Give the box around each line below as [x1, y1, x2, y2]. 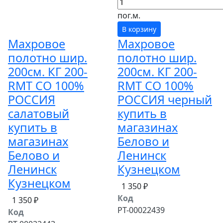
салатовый [8, 106, 69, 121]
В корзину [122, 24, 156, 34]
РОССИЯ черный [117, 92, 212, 108]
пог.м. [117, 10, 140, 21]
